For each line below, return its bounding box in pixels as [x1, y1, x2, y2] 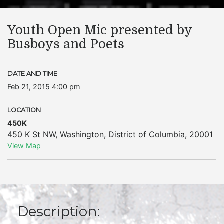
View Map [7, 141, 41, 150]
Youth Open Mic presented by [7, 23, 192, 37]
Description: [17, 203, 100, 220]
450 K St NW [7, 129, 55, 139]
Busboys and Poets [7, 37, 124, 51]
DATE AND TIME [7, 70, 57, 77]
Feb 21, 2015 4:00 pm [7, 82, 80, 91]
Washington [60, 129, 104, 139]
